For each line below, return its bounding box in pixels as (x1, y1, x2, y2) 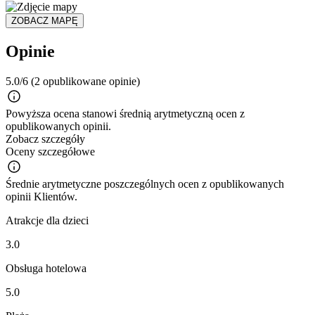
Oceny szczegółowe (6, 145, 95, 157)
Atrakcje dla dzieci (6, 214, 89, 226)
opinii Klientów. (6, 190, 77, 202)
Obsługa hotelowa (6, 262, 86, 274)
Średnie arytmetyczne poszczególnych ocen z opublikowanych (6, 177, 284, 190)
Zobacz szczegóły (6, 132, 85, 145)
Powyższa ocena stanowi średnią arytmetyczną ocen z (6, 107, 245, 120)
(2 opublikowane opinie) (31, 75, 140, 87)
